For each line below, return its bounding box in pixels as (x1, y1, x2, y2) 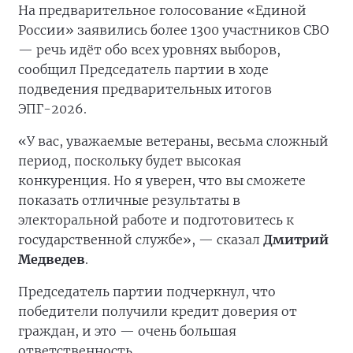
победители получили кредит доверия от (18, 303, 297, 319)
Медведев (18, 251, 85, 267)
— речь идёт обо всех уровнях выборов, (18, 42, 281, 58)
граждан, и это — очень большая (18, 323, 236, 339)
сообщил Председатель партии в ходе (18, 61, 269, 77)
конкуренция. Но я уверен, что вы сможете (18, 173, 306, 188)
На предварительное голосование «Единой (18, 2, 307, 18)
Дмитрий (263, 232, 329, 247)
